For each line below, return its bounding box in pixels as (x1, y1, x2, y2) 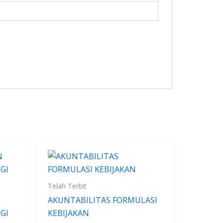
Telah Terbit (48, 181, 86, 191)
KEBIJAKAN (48, 208, 89, 219)
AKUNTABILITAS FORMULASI (48, 195, 157, 206)
